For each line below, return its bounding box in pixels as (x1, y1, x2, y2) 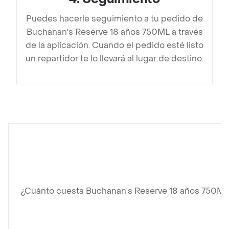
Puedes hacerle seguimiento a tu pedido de (26, 13, 203, 25)
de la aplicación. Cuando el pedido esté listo (26, 40, 203, 51)
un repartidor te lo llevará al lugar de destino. (26, 53, 203, 64)
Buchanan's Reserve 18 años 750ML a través (26, 27, 203, 38)
